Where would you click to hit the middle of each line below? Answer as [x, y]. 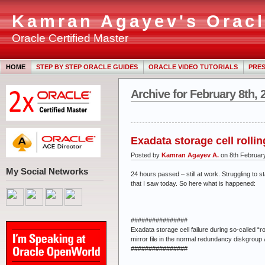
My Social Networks [47, 171]
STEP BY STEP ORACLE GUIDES [87, 67]
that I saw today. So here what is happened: [193, 183]
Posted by [146, 155]
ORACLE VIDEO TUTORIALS [193, 67]
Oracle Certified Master [70, 38]
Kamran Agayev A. [190, 155]
